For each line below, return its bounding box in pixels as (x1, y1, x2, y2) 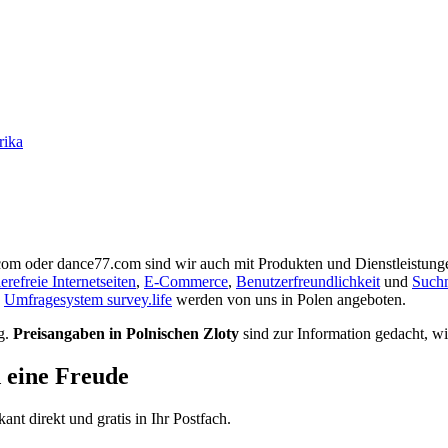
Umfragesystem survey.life (4, 291, 172, 309)
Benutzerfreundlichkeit (236, 273, 380, 291)
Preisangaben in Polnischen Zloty (13, 325, 239, 343)
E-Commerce (144, 273, 228, 291)
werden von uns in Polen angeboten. (172, 291, 406, 309)
